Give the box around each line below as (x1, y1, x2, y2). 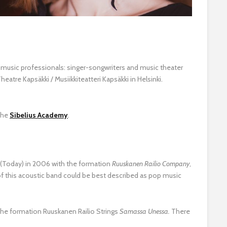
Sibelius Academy (10, 110, 68, 120)
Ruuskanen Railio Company (112, 159, 190, 168)
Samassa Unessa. (120, 206, 171, 216)
